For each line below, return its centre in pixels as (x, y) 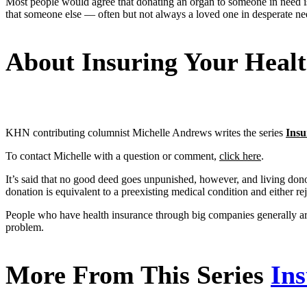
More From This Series (138, 275)
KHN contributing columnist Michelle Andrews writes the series (146, 133)
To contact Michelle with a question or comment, (112, 156)
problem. (25, 228)
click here (240, 156)
